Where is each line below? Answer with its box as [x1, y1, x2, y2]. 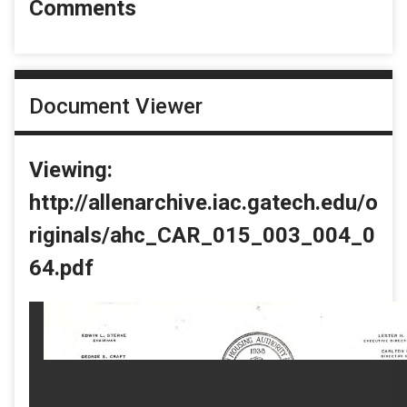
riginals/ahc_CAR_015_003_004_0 [29, 222, 375, 248]
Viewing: [29, 156, 113, 183]
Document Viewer [29, 93, 203, 119]
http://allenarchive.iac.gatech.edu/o [29, 189, 378, 215]
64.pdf [29, 254, 94, 281]
